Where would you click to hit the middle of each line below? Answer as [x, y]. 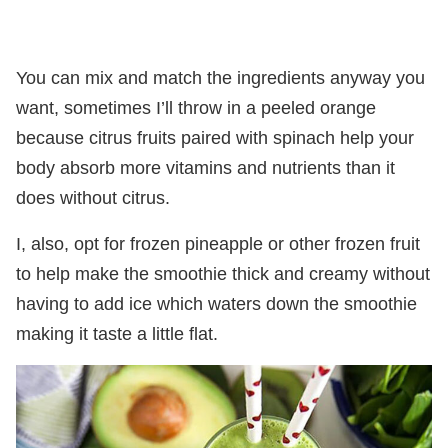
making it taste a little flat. [117, 333]
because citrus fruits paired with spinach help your [215, 137]
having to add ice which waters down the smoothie [216, 303]
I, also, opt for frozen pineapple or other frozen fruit [218, 243]
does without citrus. [93, 197]
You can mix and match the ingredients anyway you [220, 77]
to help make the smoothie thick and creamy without [223, 273]
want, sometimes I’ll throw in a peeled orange [196, 107]
